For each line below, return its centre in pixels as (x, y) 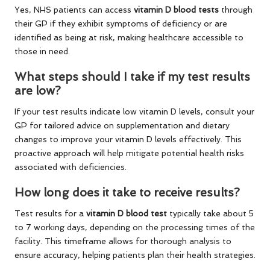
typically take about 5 (210, 214)
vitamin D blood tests (176, 9)
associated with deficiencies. (71, 167)
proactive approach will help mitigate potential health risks (129, 153)
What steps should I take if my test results (132, 77)
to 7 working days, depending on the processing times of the (135, 228)
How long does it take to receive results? (127, 193)
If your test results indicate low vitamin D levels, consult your (134, 111)
